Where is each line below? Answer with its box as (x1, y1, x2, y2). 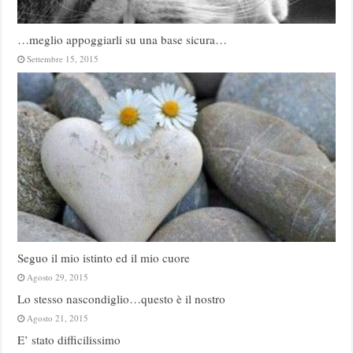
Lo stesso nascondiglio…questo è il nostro (17, 291, 226, 307)
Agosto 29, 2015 (27, 271, 89, 284)
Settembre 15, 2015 (27, 53, 99, 65)
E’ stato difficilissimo (17, 332, 121, 348)
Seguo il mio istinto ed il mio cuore (17, 250, 191, 266)
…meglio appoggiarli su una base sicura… (17, 32, 228, 48)
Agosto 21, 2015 (27, 312, 89, 325)
